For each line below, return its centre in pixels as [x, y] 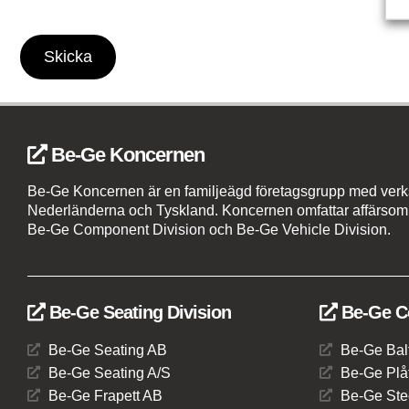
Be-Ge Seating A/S [109, 372]
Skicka [68, 57]
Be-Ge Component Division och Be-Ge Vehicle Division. [209, 230]
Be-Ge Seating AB [107, 350]
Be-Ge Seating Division [138, 312]
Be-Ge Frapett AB [105, 395]
